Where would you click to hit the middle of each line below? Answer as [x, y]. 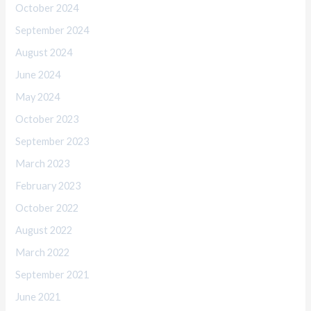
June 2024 [38, 75]
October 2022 [47, 208]
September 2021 [52, 274]
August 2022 [44, 230]
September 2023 [52, 141]
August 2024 [44, 53]
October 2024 [47, 8]
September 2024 [52, 31]
